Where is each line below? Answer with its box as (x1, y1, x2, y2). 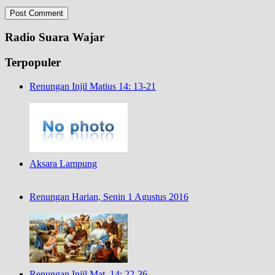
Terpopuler (5, 56, 61, 69)
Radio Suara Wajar (5, 31, 104, 44)
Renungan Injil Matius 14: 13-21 (29, 80, 156, 91)
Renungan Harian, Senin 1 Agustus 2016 (29, 191, 188, 202)
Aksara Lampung (29, 158, 97, 169)
